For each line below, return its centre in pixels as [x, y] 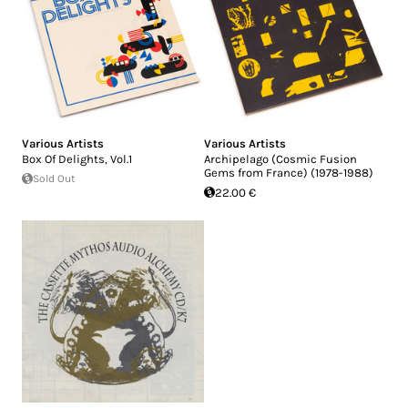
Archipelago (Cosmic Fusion [280, 158]
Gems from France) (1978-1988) [289, 172]
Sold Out [54, 178]
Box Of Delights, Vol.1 [77, 158]
